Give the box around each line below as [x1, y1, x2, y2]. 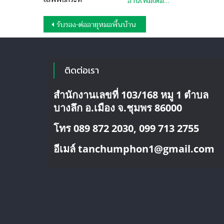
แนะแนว [43, 14, 89, 37]
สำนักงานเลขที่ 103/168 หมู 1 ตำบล [53, 88, 209, 102]
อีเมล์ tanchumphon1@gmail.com [53, 142, 215, 156]
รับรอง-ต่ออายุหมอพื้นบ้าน [56, 19, 136, 31]
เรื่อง [43, 33, 72, 56]
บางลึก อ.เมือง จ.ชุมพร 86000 [53, 101, 182, 115]
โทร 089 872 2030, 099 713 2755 [53, 121, 199, 135]
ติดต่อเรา [64, 63, 99, 77]
